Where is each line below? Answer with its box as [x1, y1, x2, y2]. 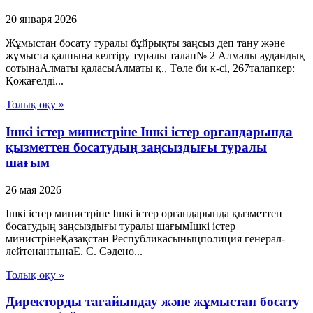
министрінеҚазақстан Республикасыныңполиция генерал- [6, 232, 285, 245]
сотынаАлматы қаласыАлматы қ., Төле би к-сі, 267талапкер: [6, 62, 295, 75]
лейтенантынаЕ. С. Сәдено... [6, 245, 143, 257]
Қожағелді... [6, 75, 64, 87]
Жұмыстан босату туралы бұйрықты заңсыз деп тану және [6, 37, 285, 50]
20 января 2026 [6, 13, 77, 26]
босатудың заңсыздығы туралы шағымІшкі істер [6, 219, 235, 232]
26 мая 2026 [6, 183, 61, 196]
